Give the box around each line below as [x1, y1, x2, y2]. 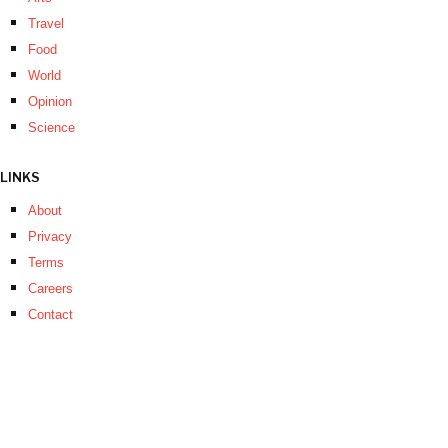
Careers [28, 281, 73, 297]
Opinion [28, 94, 72, 110]
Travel [28, 16, 64, 32]
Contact [28, 307, 73, 323]
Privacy [28, 229, 72, 245]
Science [28, 120, 75, 136]
